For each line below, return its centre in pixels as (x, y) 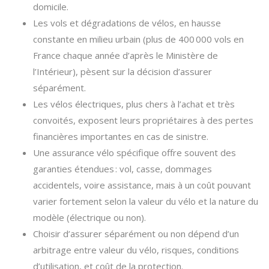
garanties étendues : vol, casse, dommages (122, 169)
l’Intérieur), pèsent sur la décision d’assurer (122, 71)
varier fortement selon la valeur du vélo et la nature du (146, 201)
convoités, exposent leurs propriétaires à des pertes (143, 120)
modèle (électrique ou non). (89, 217)
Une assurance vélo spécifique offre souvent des (134, 153)
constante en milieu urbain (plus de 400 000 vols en (138, 39)
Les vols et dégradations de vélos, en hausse (127, 23)
